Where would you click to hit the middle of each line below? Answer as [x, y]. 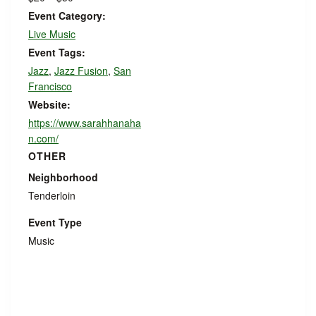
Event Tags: [57, 52]
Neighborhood [63, 177]
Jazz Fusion [81, 71]
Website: [49, 104]
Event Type [55, 222]
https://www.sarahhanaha [85, 123]
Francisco [50, 86]
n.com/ [43, 138]
